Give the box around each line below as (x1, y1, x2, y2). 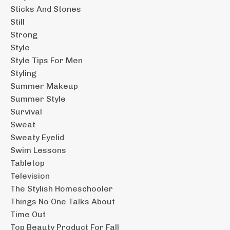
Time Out (10, 209, 46, 219)
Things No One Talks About (10, 196, 115, 206)
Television (10, 170, 50, 181)
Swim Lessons (10, 145, 66, 155)
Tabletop (10, 158, 45, 168)
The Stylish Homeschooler (10, 183, 113, 194)
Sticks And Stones (10, 4, 81, 14)
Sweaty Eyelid (10, 132, 64, 142)
